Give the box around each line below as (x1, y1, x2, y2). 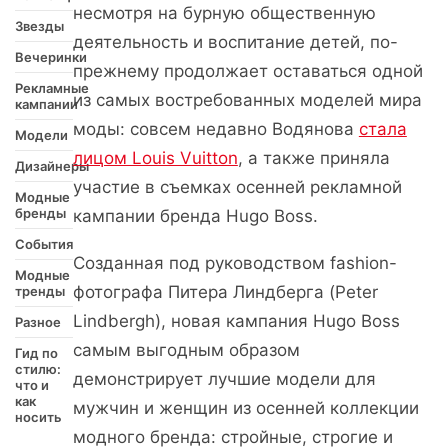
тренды (15, 283, 65, 299)
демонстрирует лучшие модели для (72, 369, 376, 389)
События (15, 236, 73, 252)
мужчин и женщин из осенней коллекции (72, 398, 419, 418)
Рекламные (15, 80, 89, 96)
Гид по (15, 345, 58, 361)
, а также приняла (237, 148, 390, 168)
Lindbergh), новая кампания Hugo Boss (72, 311, 400, 331)
